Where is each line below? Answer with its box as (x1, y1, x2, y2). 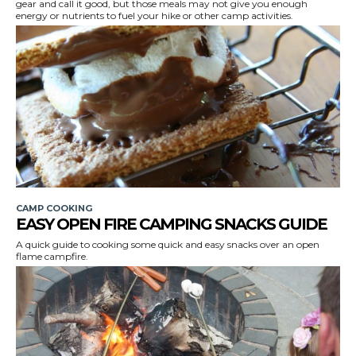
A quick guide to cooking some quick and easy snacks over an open (16, 238, 319, 250)
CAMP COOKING (16, 202, 92, 214)
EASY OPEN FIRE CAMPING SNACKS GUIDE (16, 214, 327, 234)
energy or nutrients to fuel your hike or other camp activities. (16, 9, 293, 21)
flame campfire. (16, 250, 88, 262)
